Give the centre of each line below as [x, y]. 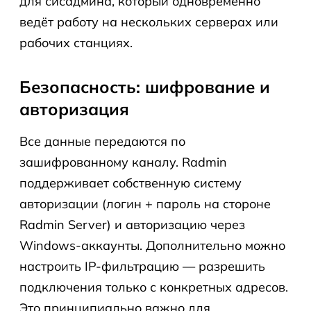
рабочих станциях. [76, 43]
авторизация [74, 109]
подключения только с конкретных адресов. [154, 287]
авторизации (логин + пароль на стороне [145, 204]
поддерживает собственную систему [131, 183]
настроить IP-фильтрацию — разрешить [142, 266]
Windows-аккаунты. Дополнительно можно [152, 245]
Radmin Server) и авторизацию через [132, 225]
